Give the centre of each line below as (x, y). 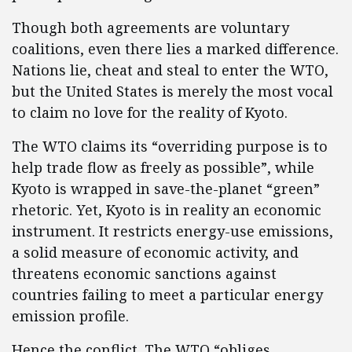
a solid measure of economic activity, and (155, 252)
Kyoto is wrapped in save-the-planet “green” (166, 189)
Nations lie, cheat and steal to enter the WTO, (170, 70)
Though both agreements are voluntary (150, 27)
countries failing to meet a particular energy (167, 295)
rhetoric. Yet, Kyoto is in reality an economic (167, 210)
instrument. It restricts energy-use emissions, (172, 231)
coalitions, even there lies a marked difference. (175, 49)
